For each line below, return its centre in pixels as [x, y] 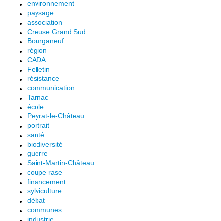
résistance [43, 78]
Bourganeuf [45, 41]
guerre [37, 153]
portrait [38, 125]
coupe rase [45, 172]
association [45, 22]
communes [44, 210]
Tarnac [38, 97]
